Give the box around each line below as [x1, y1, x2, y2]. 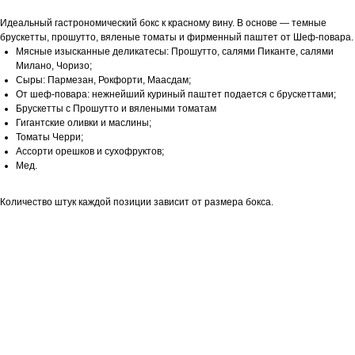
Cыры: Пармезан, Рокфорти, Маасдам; [16, 74, 191, 86]
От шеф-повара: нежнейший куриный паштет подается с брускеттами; [16, 88, 336, 100]
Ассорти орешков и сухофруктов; [16, 145, 164, 157]
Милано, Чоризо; [16, 59, 92, 71]
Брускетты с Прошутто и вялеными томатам [16, 102, 216, 114]
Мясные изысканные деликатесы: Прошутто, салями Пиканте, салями [16, 45, 334, 57]
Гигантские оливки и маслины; [16, 116, 151, 128]
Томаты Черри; [16, 131, 83, 143]
